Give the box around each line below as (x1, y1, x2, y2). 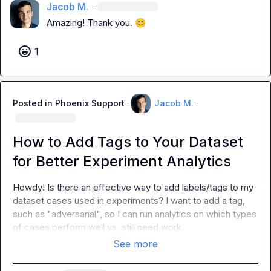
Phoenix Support (55, 98, 125, 108)
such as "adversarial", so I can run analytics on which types (13, 208, 256, 220)
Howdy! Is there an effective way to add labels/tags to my (13, 181, 253, 193)
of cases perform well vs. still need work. (13, 221, 184, 233)
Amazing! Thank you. (47, 17, 135, 28)
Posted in (13, 98, 55, 108)
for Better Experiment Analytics (13, 152, 231, 170)
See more (113, 238, 158, 250)
